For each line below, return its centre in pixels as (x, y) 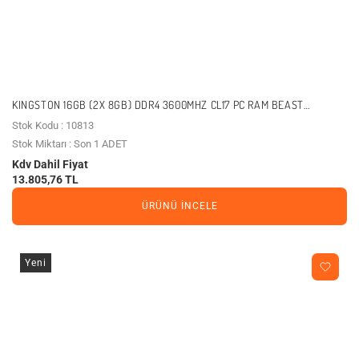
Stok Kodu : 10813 (53, 125)
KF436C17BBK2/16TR (61, 119)
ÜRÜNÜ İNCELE (179, 206)
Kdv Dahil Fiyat (50, 164)
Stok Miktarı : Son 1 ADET (70, 143)
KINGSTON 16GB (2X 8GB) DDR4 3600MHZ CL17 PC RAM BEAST (158, 104)
